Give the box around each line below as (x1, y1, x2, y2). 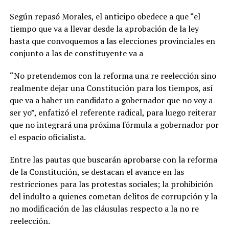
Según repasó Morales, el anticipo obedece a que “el (9, 11, 200, 22)
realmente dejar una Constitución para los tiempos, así (9, 82, 213, 94)
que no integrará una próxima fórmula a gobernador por (9, 119, 219, 131)
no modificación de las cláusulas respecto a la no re (9, 203, 199, 215)
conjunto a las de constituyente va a (9, 48, 143, 59)
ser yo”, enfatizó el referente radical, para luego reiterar (9, 107, 216, 119)
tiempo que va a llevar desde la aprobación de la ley (9, 23, 199, 35)
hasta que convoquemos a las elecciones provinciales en (9, 35, 215, 47)
